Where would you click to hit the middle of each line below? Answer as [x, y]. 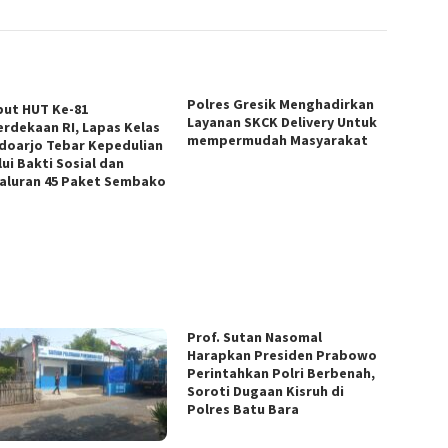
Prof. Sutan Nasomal [255, 337]
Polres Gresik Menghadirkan [281, 104]
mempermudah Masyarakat [278, 140]
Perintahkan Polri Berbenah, [281, 373]
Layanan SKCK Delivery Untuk [282, 122]
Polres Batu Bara [243, 409]
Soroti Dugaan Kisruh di [266, 391]
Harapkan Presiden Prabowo [282, 355]
